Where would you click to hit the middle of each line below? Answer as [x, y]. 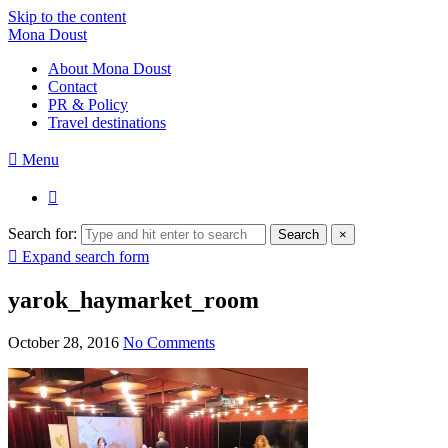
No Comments [169, 342]
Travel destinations [107, 122]
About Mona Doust [109, 68]
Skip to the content [67, 16]
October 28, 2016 [63, 342]
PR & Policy [88, 104]
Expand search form [85, 256]
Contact [72, 86]
